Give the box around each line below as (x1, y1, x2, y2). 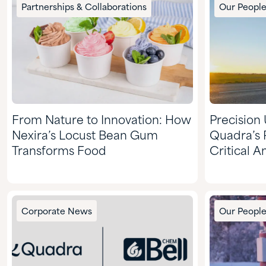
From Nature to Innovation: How (12, 115, 191, 127)
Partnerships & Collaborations (21, 4, 147, 12)
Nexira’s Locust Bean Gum (12, 131, 158, 142)
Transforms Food (12, 146, 106, 158)
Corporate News (21, 208, 92, 217)
